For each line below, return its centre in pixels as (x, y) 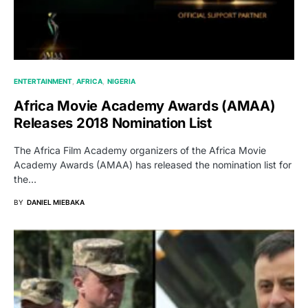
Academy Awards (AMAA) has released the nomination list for (153, 164)
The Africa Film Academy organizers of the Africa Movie (140, 150)
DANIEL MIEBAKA (56, 202)
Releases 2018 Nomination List (113, 123)
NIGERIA (121, 81)
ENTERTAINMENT (43, 81)
